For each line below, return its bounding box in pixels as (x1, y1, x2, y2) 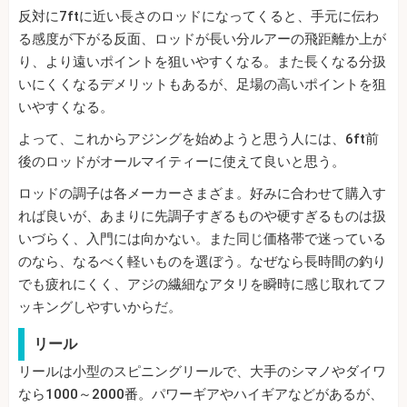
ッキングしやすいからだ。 (18, 298, 182, 315)
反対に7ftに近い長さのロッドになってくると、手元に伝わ (18, 7, 379, 25)
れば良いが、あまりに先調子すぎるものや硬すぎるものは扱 (18, 207, 386, 224)
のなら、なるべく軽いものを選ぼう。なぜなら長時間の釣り (18, 253, 386, 270)
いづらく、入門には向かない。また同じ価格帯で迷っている (18, 230, 386, 247)
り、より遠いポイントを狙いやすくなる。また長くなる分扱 (18, 53, 386, 70)
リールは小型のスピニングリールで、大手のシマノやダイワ (18, 362, 386, 380)
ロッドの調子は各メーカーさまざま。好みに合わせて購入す (18, 184, 386, 202)
